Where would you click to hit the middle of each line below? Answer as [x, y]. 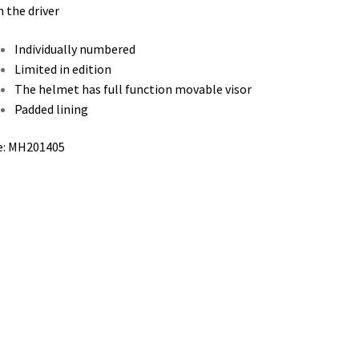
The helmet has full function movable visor [133, 89]
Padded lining [51, 109]
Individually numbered [75, 48]
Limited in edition [63, 69]
